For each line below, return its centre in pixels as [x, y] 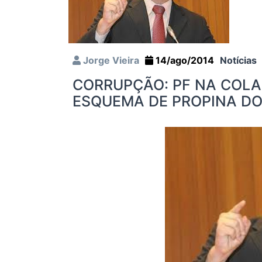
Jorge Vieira [110, 61]
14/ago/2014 [184, 61]
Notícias [238, 61]
